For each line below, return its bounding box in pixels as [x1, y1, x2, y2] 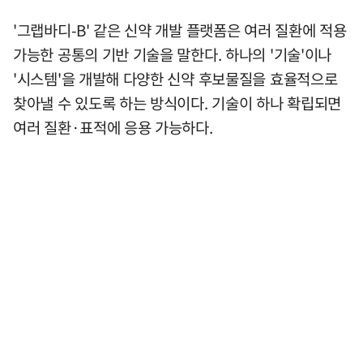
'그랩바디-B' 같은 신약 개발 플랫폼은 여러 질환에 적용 [13, 19, 347, 42]
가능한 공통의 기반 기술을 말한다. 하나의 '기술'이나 [13, 43, 332, 66]
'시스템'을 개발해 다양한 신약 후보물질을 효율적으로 [13, 67, 338, 91]
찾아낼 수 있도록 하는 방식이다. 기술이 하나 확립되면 [13, 92, 342, 115]
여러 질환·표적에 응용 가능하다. [13, 116, 213, 139]
